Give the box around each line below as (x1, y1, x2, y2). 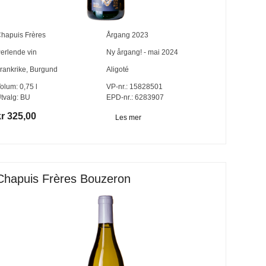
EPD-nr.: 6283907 (106, 93, 164, 102)
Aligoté (106, 65, 129, 74)
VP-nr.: (106, 82, 128, 91)
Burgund (29, 65, 58, 74)
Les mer (115, 113, 141, 122)
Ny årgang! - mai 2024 (106, 47, 178, 56)
